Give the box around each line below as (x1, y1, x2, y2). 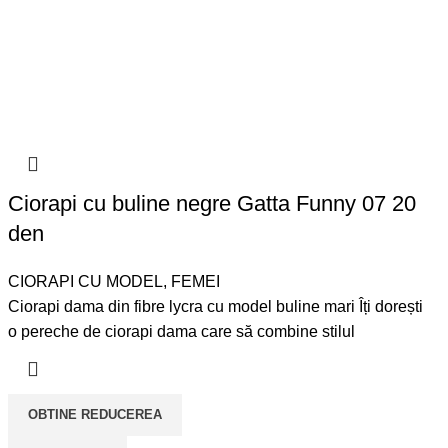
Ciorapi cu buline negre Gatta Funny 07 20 (8, 191, 417, 217)
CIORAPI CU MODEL (8, 273, 164, 291)
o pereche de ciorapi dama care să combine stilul (8, 323, 356, 341)
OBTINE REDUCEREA (28, 407, 163, 423)
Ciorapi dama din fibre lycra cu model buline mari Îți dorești (8, 298, 424, 316)
